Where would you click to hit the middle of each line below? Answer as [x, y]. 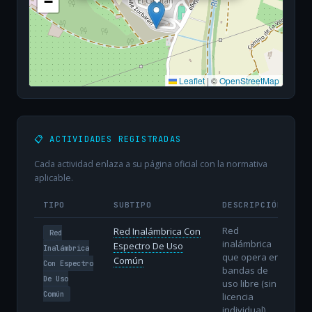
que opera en [251, 257]
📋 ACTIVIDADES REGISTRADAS [108, 140]
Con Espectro [68, 263]
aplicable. [54, 178]
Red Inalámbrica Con [157, 231]
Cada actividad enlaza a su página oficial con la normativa [151, 164]
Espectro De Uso [148, 245]
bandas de [245, 270]
